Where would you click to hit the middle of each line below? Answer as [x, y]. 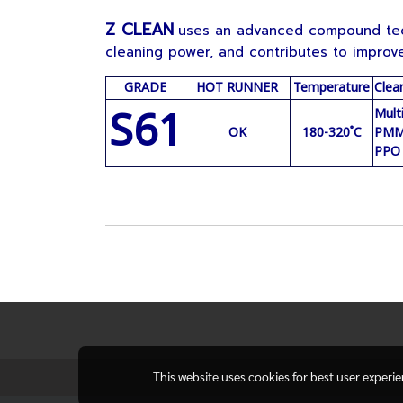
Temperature [331, 88]
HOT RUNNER [237, 88]
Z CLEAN [139, 30]
